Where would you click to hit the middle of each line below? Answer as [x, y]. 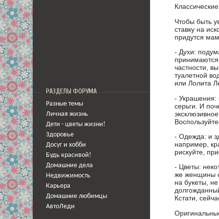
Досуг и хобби [66, 145]
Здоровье [60, 135]
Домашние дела [69, 165]
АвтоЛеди [60, 207]
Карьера [58, 186]
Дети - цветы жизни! [76, 124]
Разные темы [65, 104]
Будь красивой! [69, 155]
